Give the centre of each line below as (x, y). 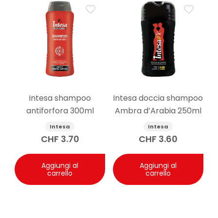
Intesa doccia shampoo (158, 98)
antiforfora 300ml (60, 111)
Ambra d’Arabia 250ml (158, 111)
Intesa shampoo (60, 98)
